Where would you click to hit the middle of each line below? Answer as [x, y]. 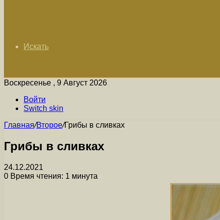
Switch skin [43, 108]
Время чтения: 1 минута [53, 176]
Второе [49, 125]
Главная [19, 125]
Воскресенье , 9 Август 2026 [55, 83]
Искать [36, 46]
